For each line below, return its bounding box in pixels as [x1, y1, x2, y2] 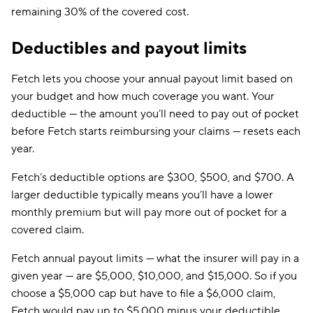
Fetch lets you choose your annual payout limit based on [11, 72, 293, 86]
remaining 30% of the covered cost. [11, 5, 189, 19]
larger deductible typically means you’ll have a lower [11, 188, 273, 202]
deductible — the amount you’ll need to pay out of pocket [11, 107, 299, 121]
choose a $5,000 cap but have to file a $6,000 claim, [11, 286, 275, 300]
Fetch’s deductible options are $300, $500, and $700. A [11, 170, 294, 184]
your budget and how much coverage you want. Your [11, 89, 275, 103]
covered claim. [11, 223, 84, 237]
